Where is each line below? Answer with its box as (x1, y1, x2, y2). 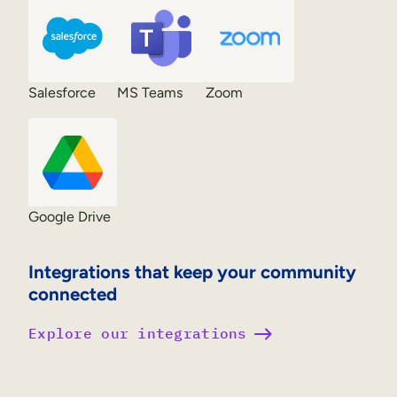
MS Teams (117, 84, 183, 102)
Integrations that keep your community (28, 260, 356, 283)
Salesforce (28, 84, 96, 102)
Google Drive (28, 208, 111, 226)
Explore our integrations (28, 324, 247, 343)
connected (28, 282, 117, 305)
